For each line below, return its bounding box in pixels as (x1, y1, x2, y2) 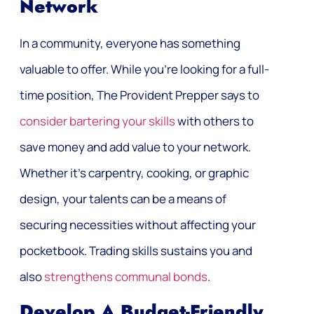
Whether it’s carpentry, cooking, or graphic (20, 164, 249, 181)
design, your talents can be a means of (20, 190, 226, 207)
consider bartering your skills (20, 112, 175, 129)
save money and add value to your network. (20, 138, 251, 155)
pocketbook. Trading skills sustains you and (20, 242, 252, 259)
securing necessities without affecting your (20, 216, 256, 233)
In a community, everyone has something (20, 34, 240, 51)
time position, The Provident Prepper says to (20, 86, 259, 103)
